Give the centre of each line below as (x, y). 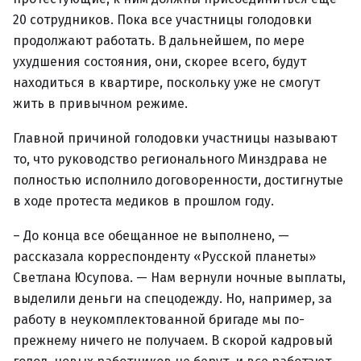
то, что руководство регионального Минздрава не (170, 159)
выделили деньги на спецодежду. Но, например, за (172, 299)
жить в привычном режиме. (100, 104)
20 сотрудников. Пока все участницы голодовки (162, 20)
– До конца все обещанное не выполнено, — (151, 236)
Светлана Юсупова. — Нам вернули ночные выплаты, (179, 278)
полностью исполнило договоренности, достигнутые (178, 180)
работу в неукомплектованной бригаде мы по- (159, 320)
